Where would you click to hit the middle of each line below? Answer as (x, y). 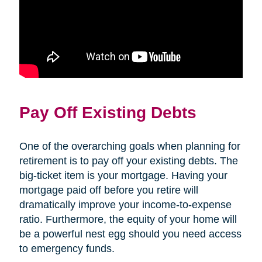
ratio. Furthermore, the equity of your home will (128, 219)
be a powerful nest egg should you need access (130, 234)
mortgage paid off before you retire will (108, 190)
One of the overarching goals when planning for (130, 146)
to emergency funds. (67, 248)
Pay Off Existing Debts (108, 112)
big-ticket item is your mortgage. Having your (123, 175)
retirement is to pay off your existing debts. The (128, 161)
